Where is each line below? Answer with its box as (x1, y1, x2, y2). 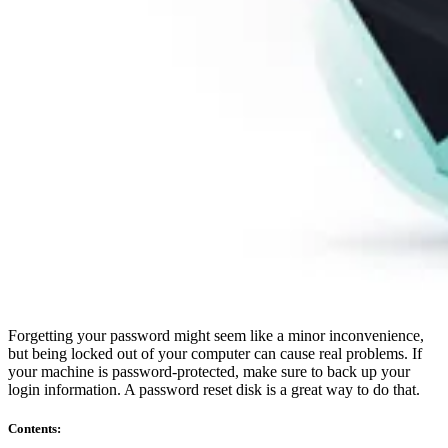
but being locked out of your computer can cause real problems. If (8, 344, 422, 362)
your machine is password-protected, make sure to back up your (8, 362, 410, 380)
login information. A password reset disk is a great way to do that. (8, 380, 420, 398)
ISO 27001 (48, 79, 118, 96)
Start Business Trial (48, 287, 170, 304)
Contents (8, 420, 57, 436)
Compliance (48, 11, 124, 28)
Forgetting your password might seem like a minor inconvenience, (8, 326, 424, 344)
